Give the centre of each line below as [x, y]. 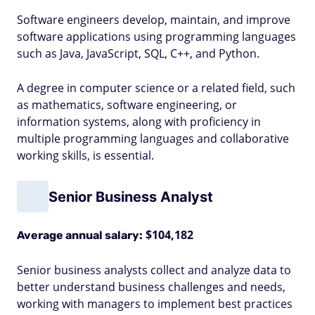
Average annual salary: [80, 235]
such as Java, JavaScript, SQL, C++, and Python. [138, 53]
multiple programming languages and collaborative [153, 139]
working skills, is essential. [85, 155]
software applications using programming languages [156, 37]
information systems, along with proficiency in [139, 122]
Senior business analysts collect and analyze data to [154, 270]
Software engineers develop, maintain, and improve [154, 20]
